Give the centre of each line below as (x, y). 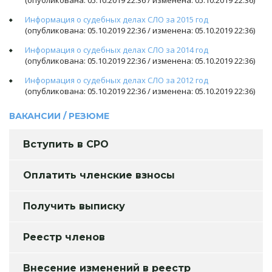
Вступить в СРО (66, 144)
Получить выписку (74, 206)
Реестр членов (64, 237)
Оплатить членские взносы (99, 175)
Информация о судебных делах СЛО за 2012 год (117, 80)
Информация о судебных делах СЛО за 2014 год (117, 50)
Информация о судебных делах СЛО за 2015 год (117, 19)
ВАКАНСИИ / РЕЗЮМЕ (59, 116)
